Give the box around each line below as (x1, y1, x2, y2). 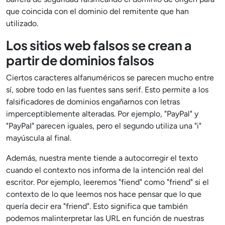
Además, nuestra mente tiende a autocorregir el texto (6, 153, 198, 163)
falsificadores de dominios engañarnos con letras (6, 97, 180, 106)
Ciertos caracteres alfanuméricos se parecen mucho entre (6, 73, 214, 82)
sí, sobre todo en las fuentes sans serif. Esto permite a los (6, 85, 208, 94)
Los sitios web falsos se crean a (6, 37, 192, 53)
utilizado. (6, 19, 38, 28)
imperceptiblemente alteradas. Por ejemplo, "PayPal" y (6, 109, 198, 119)
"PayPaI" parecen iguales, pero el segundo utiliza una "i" (6, 121, 201, 131)
